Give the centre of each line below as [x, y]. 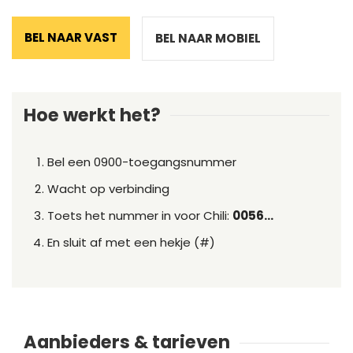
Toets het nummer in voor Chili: [140, 216]
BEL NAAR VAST [71, 38]
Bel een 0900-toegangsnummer [142, 162]
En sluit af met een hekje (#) [131, 243]
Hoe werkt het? [92, 115]
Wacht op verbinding [108, 189]
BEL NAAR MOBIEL [208, 39]
